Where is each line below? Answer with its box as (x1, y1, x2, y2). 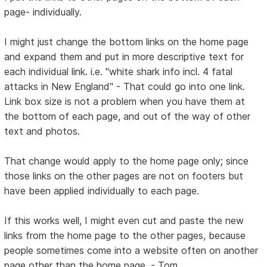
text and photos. (4, 125, 80, 138)
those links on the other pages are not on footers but (4, 170, 244, 182)
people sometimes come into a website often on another (4, 244, 259, 257)
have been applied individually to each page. (4, 185, 200, 197)
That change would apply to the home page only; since (4, 155, 249, 167)
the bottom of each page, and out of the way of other (4, 110, 251, 123)
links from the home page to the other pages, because (4, 229, 246, 242)
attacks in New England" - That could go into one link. (4, 80, 246, 93)
